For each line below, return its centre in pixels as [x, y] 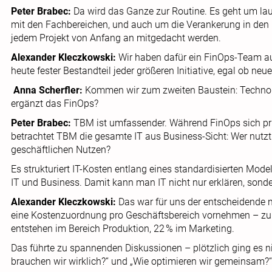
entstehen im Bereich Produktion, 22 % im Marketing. [123, 229]
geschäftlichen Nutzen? [61, 150]
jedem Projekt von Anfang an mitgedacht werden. [116, 38]
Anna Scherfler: [49, 90]
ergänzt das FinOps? [55, 104]
